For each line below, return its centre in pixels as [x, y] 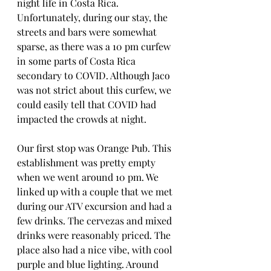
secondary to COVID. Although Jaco [95, 75]
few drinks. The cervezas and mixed [96, 220]
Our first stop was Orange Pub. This [95, 148]
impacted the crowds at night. [83, 119]
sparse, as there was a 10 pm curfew [95, 46]
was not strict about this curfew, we [95, 90]
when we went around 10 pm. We [89, 177]
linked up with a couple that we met [96, 191]
